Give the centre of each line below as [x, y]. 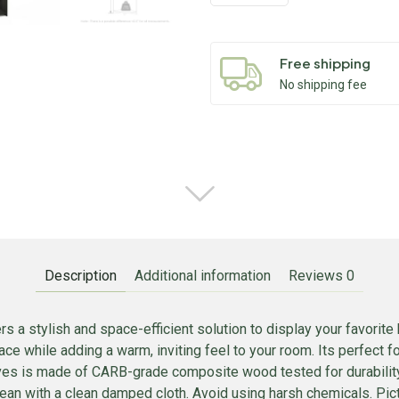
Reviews [318, 276]
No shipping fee [323, 85]
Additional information [203, 276]
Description [81, 276]
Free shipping [325, 63]
